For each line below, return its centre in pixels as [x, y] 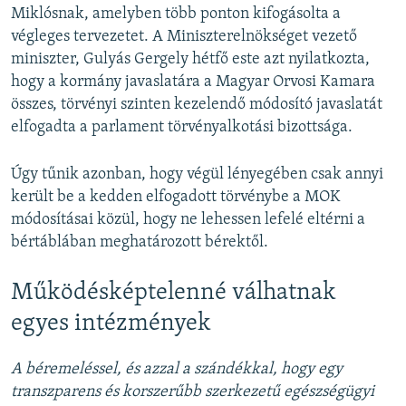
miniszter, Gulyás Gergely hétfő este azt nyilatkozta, [190, 59]
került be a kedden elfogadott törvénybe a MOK [176, 197]
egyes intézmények [111, 324]
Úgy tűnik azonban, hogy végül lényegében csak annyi [197, 174]
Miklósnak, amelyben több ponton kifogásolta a [176, 14]
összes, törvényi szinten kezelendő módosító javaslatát [197, 104]
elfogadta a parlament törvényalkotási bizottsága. [182, 127]
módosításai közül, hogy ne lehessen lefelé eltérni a [188, 219]
